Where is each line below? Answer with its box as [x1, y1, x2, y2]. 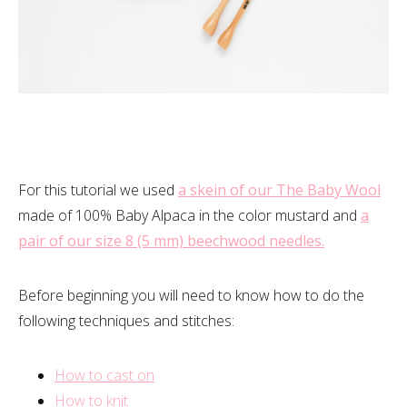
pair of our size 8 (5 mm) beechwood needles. [18, 231, 324, 251]
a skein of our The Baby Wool [178, 180, 381, 200]
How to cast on [55, 365, 154, 385]
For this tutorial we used [18, 180, 178, 200]
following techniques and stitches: [18, 311, 234, 331]
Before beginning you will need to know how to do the [18, 285, 364, 305]
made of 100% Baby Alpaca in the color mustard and [18, 205, 361, 225]
